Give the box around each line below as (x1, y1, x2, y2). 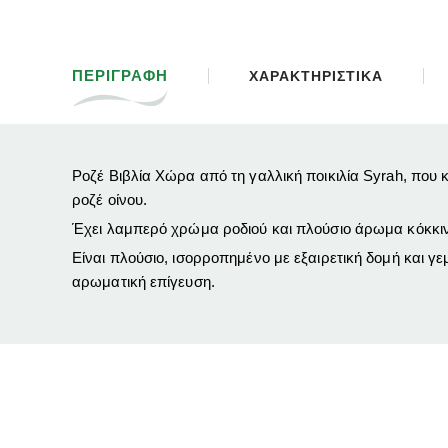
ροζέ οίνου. (72, 191, 148, 209)
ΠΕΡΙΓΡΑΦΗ (72, 67, 168, 85)
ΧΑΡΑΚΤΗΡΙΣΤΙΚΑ (248, 68, 383, 85)
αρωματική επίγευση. (72, 273, 215, 291)
